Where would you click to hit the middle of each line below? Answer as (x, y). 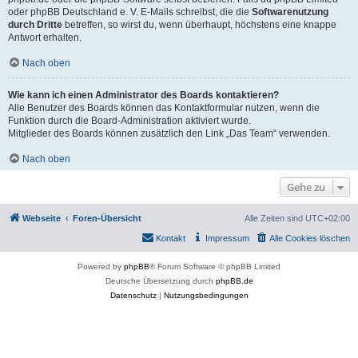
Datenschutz (133, 295)
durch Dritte (35, 24)
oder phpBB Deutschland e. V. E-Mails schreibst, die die (130, 12)
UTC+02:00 (328, 218)
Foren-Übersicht (107, 218)
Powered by (101, 266)
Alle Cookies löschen (310, 238)
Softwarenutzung (290, 12)
